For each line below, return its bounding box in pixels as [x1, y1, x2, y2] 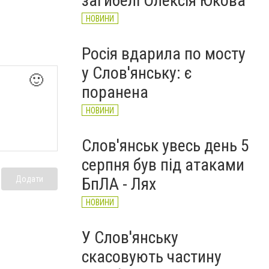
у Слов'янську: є [82, 63, 192, 83]
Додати [16, 174, 43, 184]
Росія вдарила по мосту [82, 44, 246, 64]
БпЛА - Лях [82, 174, 156, 194]
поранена [82, 82, 148, 102]
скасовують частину [82, 247, 222, 267]
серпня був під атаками [82, 155, 244, 175]
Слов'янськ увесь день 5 [82, 136, 249, 156]
